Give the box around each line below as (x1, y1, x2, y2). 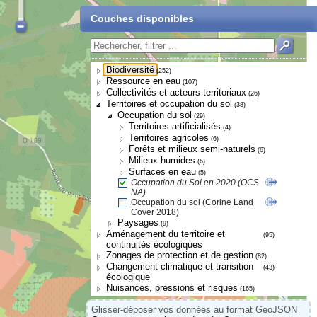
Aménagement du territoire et (106, 229, 225, 239)
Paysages (117, 217, 158, 228)
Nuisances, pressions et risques (106, 282, 238, 293)
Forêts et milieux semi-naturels (129, 144, 255, 154)
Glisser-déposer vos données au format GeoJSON (91, 304, 297, 315)
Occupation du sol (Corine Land (131, 197, 253, 207)
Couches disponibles (91, 13, 194, 24)
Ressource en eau (106, 76, 180, 86)
